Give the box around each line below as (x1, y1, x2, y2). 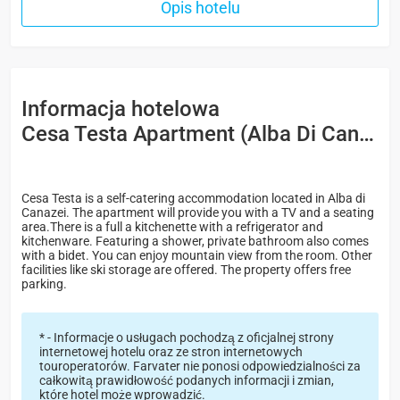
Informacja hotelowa (21, 96, 220, 121)
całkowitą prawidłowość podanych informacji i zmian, (38, 372, 334, 387)
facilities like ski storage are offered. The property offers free (21, 262, 351, 277)
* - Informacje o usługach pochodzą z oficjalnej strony (38, 329, 334, 345)
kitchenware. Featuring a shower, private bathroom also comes (21, 233, 369, 248)
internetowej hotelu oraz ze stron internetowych (38, 344, 303, 359)
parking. (21, 276, 67, 291)
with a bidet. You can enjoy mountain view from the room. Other (21, 247, 372, 262)
